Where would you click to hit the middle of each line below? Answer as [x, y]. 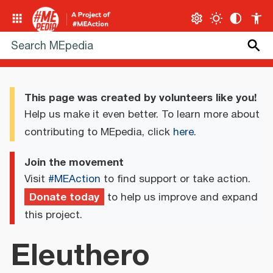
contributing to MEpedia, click [99, 133]
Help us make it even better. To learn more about [142, 115]
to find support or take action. [175, 179]
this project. [53, 215]
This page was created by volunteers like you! [140, 98]
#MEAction [74, 179]
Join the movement [74, 162]
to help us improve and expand [181, 197]
